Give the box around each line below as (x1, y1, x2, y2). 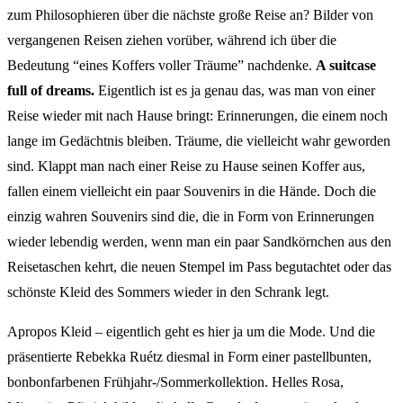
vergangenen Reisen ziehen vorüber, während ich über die (7, 31, 336, 48)
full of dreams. (7, 82, 94, 98)
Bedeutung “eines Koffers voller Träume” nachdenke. (7, 57, 316, 73)
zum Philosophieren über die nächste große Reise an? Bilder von (7, 6, 373, 22)
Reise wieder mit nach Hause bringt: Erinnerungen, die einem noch (7, 107, 388, 123)
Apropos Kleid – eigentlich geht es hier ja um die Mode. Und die (7, 323, 375, 339)
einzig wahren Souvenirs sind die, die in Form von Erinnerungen (7, 208, 374, 224)
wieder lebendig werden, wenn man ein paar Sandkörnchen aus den (7, 233, 391, 249)
